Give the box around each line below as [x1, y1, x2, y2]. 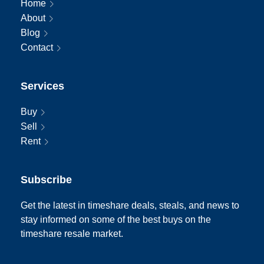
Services [21, 80, 64, 93]
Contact [21, 42, 53, 53]
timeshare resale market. [21, 229, 123, 239]
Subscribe [21, 174, 72, 186]
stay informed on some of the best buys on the [21, 214, 211, 225]
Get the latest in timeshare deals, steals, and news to [21, 200, 239, 211]
